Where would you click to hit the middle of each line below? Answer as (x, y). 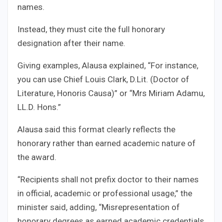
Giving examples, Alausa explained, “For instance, (108, 66)
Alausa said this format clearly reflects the (96, 130)
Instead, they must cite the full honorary (91, 29)
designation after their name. (71, 43)
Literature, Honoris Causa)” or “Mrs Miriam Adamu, (111, 93)
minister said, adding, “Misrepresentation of (99, 207)
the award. (37, 157)
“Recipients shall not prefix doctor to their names (108, 180)
